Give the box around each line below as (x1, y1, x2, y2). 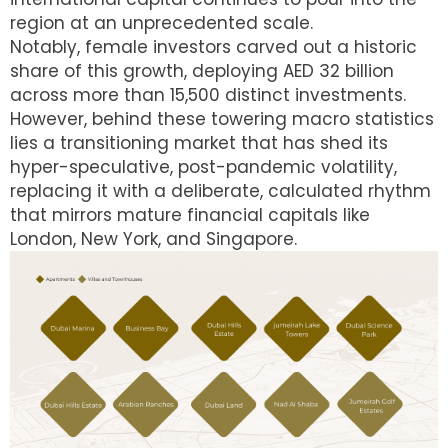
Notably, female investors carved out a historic (10, 35, 417, 59)
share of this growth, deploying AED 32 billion (10, 59, 394, 83)
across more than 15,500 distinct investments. (10, 83, 406, 107)
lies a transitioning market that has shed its (10, 131, 388, 155)
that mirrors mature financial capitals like (10, 203, 370, 227)
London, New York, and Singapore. (10, 227, 297, 251)
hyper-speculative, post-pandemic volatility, (10, 155, 397, 179)
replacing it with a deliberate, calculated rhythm (10, 179, 431, 203)
